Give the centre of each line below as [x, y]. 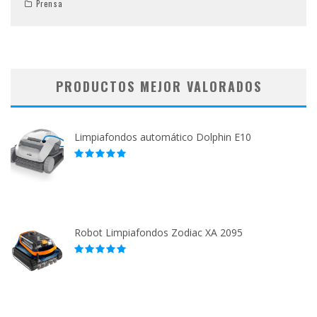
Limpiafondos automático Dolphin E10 [163, 137]
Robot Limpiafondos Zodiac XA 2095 [158, 233]
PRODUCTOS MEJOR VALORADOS [158, 87]
